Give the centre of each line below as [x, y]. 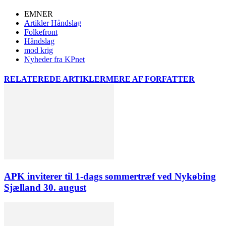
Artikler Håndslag [53, 23]
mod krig [39, 50]
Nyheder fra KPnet [54, 59]
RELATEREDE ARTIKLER [55, 79]
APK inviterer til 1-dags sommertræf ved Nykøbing [110, 176]
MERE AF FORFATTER [150, 79]
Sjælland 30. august [45, 187]
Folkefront [41, 32]
